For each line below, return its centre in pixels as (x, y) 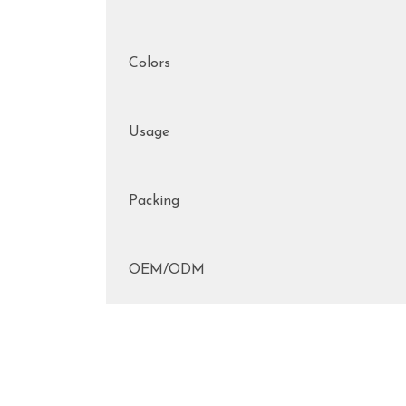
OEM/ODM (167, 270)
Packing (154, 201)
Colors (150, 63)
